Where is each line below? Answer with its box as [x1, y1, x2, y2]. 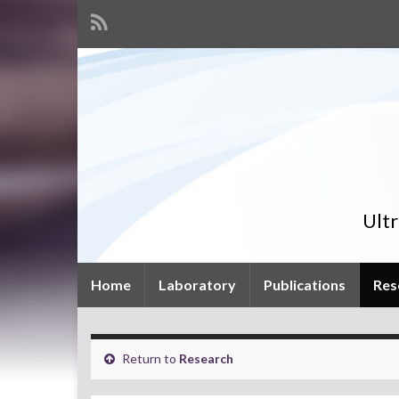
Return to [119, 351, 179, 367]
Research [179, 351, 233, 367]
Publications [264, 276, 346, 294]
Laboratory [159, 276, 236, 294]
